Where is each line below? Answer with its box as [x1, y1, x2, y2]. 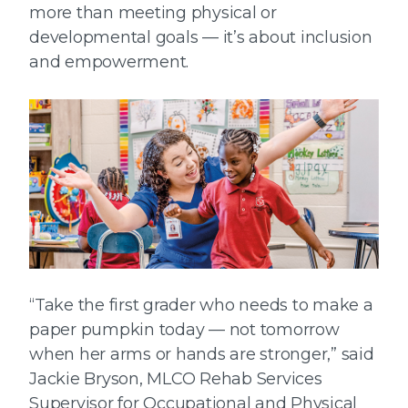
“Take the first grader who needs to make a [29, 295, 373, 316]
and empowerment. [29, 51, 189, 72]
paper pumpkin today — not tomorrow [29, 320, 340, 341]
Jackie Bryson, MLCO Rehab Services [29, 369, 322, 390]
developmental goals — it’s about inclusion [29, 26, 372, 47]
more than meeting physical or [29, 2, 277, 23]
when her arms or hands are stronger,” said [29, 344, 374, 365]
